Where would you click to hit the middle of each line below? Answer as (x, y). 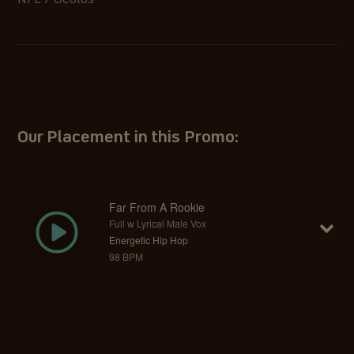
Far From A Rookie (157, 207)
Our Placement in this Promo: (128, 138)
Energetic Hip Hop (149, 239)
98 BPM (126, 256)
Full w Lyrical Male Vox (158, 223)
